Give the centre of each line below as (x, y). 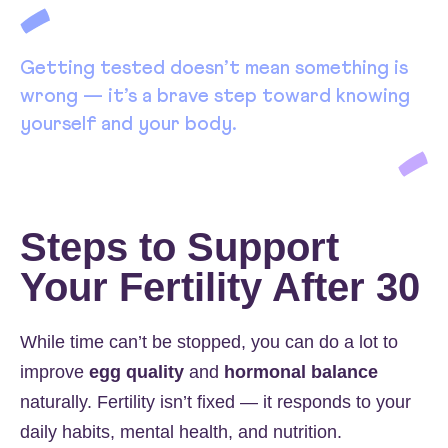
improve (54, 371)
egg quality (136, 371)
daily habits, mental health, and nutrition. (181, 431)
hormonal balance (301, 371)
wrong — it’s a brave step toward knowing (215, 95)
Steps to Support (179, 246)
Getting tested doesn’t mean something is (214, 67)
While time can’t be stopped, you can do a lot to (209, 341)
